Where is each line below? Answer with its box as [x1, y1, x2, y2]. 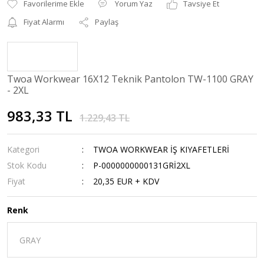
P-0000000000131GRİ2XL [93, 160, 191, 171]
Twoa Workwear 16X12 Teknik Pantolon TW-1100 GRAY [7, 72, 253, 85]
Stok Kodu [7, 160, 47, 171]
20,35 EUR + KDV [93, 176, 160, 187]
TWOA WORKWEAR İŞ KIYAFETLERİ [93, 144, 230, 155]
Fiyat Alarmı [24, 16, 64, 27]
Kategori [7, 144, 39, 155]
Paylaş [95, 16, 118, 27]
